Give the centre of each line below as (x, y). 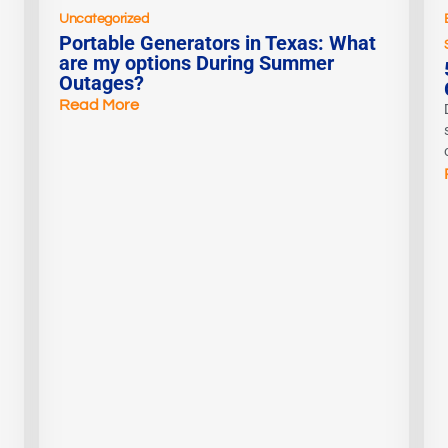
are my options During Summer (196, 63)
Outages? (101, 83)
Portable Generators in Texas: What (217, 43)
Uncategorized (104, 19)
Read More (99, 105)
